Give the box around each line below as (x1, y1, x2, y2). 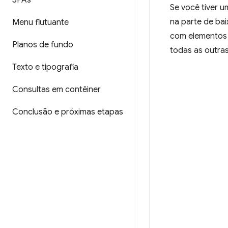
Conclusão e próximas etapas (12, 107, 123, 117)
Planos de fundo (12, 40, 73, 50)
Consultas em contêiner (12, 84, 101, 95)
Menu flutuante (12, 17, 69, 27)
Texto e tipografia (12, 62, 78, 72)
